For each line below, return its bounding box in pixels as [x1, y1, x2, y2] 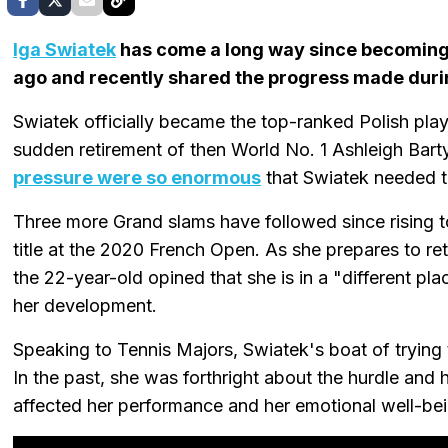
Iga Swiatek [13, 38, 116, 60]
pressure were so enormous [13, 166, 261, 188]
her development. [13, 294, 157, 316]
